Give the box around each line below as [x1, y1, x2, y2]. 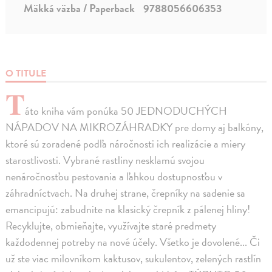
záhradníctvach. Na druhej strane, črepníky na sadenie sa [5, 185, 246, 202]
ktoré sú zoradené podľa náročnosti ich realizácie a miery [5, 135, 246, 152]
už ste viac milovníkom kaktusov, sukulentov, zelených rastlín [5, 250, 262, 267]
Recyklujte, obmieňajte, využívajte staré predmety [5, 217, 217, 234]
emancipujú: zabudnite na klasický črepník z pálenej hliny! [5, 201, 251, 218]
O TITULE [5, 66, 47, 81]
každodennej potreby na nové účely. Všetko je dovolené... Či [5, 234, 260, 251]
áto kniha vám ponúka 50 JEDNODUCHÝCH [25, 103, 228, 120]
